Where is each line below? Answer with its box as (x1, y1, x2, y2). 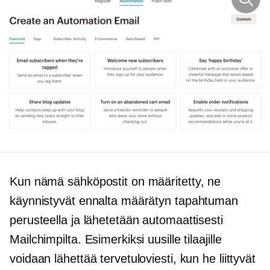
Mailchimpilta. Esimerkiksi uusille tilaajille (10, 232, 222, 246)
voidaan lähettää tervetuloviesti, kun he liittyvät (10, 251, 256, 265)
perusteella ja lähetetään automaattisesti (10, 213, 223, 227)
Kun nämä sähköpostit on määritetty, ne (10, 174, 221, 188)
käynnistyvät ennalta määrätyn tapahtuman (10, 193, 238, 207)
